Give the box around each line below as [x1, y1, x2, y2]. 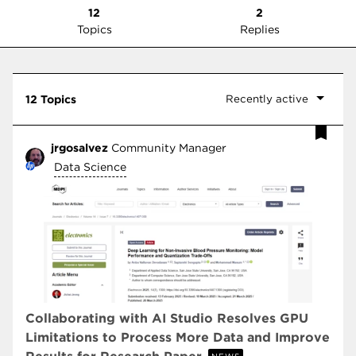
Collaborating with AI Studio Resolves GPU [25, 310, 308, 326]
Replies [239, 22, 280, 36]
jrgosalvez [51, 141, 108, 154]
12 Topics [25, 92, 76, 106]
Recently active [226, 91, 308, 105]
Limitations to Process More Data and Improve [25, 329, 330, 345]
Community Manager [111, 141, 226, 154]
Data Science [54, 160, 126, 173]
